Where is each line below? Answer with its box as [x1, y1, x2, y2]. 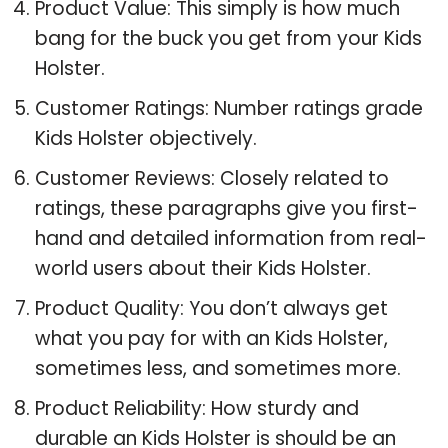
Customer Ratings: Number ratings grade [35, 94, 423, 122]
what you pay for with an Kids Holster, [35, 324, 388, 352]
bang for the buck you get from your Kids [35, 24, 422, 52]
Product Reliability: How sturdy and [35, 394, 359, 422]
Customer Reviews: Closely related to [35, 164, 389, 192]
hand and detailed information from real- [35, 224, 427, 252]
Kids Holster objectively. [35, 124, 257, 152]
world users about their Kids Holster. [35, 254, 371, 282]
